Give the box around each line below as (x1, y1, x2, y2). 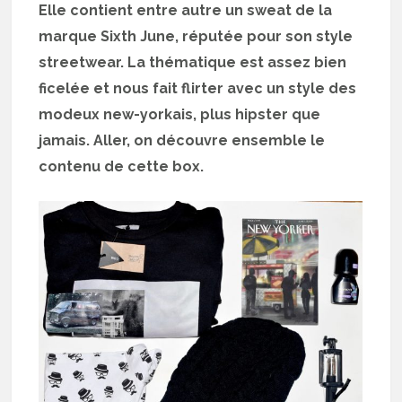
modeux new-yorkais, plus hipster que (39, 106, 321, 124)
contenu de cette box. (39, 158, 205, 176)
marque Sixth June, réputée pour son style (39, 28, 354, 46)
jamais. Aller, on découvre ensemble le (39, 132, 326, 150)
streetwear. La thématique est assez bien (39, 54, 347, 72)
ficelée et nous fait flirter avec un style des (39, 80, 357, 98)
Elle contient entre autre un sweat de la (39, 2, 333, 20)
